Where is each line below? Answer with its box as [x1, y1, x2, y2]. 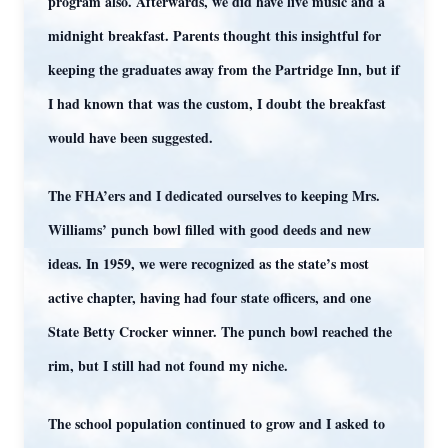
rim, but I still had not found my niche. [48, 355, 288, 376]
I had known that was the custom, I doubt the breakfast [48, 93, 386, 114]
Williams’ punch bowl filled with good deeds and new [48, 219, 371, 240]
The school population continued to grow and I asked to [48, 413, 385, 434]
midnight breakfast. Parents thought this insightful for [48, 25, 381, 46]
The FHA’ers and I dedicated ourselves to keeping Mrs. [48, 185, 380, 206]
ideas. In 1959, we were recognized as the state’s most [48, 253, 369, 274]
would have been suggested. [48, 127, 213, 148]
